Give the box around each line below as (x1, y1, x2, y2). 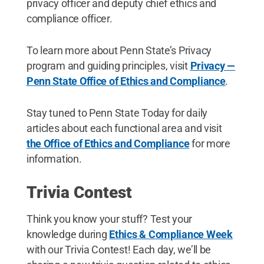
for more (189, 137, 230, 150)
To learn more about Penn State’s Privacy (26, 44, 212, 57)
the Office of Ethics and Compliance (26, 137, 190, 150)
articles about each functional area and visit (26, 121, 222, 134)
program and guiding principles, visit (26, 59, 190, 72)
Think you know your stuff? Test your (26, 212, 193, 225)
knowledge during (26, 227, 110, 240)
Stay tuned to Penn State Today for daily (26, 106, 207, 119)
